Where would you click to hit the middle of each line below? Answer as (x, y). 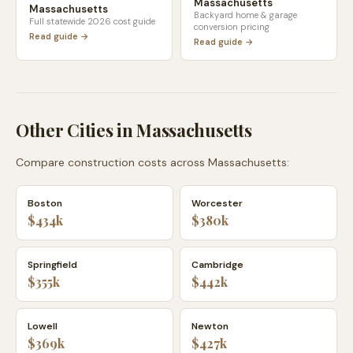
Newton (210, 326)
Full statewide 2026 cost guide (92, 21)
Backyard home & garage (245, 15)
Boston (45, 203)
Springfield (52, 265)
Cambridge (217, 265)
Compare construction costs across (112, 162)
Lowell (43, 326)
